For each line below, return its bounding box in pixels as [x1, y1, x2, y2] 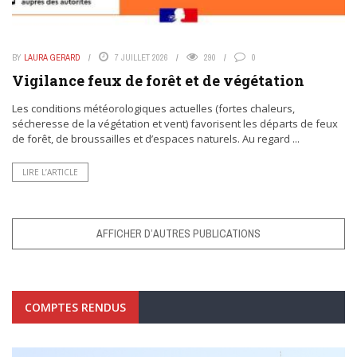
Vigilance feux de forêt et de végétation [12, 70, 304, 90]
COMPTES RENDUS [25, 299, 126, 315]
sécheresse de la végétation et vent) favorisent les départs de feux [12, 116, 338, 131]
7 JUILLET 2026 [115, 51, 168, 63]
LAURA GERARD [24, 51, 80, 63]
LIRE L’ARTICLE [22, 166, 78, 178]
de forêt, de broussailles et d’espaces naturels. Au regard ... [12, 131, 300, 146]
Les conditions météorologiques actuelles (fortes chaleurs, [12, 100, 295, 116]
